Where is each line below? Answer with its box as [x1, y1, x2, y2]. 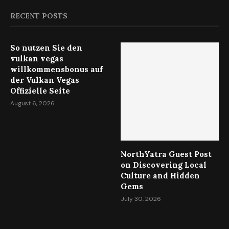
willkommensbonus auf [10, 64, 103, 75]
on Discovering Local [121, 160, 207, 170]
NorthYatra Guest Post [121, 149, 212, 159]
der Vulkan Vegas [10, 75, 79, 85]
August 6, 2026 [10, 99, 55, 108]
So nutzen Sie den [10, 43, 82, 53]
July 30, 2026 [121, 195, 162, 203]
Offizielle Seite [10, 86, 70, 96]
